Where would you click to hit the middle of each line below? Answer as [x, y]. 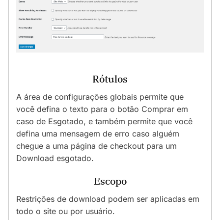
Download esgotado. [55, 158]
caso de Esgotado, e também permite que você [104, 121]
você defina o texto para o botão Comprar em [102, 109]
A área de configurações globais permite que [100, 96]
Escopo [110, 181]
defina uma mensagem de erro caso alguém [98, 133]
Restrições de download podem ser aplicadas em [108, 199]
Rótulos [110, 79]
